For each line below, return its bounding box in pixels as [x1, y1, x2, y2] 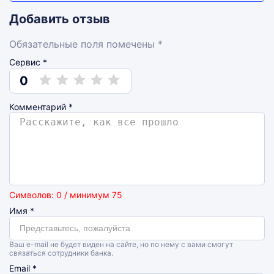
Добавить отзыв [9, 12, 110, 26]
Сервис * [9, 57, 47, 67]
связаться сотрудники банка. [9, 248, 113, 257]
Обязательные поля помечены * [9, 38, 163, 50]
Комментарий [9, 102, 68, 112]
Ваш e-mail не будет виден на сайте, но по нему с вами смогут [9, 240, 233, 249]
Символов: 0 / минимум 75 [9, 190, 122, 200]
